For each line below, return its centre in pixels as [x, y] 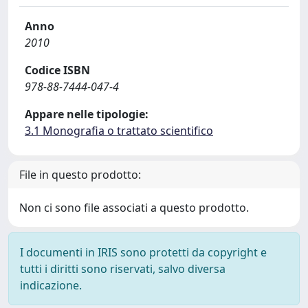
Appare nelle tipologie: [87, 114]
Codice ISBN [57, 70]
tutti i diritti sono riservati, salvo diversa [123, 269]
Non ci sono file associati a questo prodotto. [134, 208]
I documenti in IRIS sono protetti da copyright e [143, 252]
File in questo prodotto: [80, 175]
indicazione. [51, 285]
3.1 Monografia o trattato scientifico [119, 131]
